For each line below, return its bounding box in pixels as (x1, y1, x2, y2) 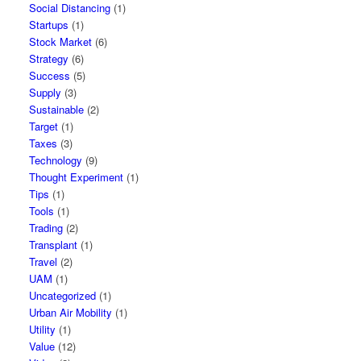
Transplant (29, 237, 78, 252)
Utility (29, 322, 56, 337)
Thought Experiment (29, 169, 124, 185)
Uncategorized (29, 288, 97, 303)
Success (29, 68, 71, 83)
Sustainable (29, 102, 85, 117)
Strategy (29, 51, 69, 66)
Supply (29, 85, 62, 100)
